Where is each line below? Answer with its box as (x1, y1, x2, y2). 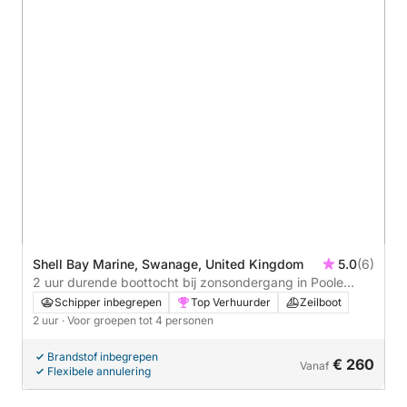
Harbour (33, 292, 81, 308)
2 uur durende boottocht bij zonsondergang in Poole (33, 273, 343, 290)
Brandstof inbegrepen (47, 349, 158, 363)
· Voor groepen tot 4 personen (62, 313, 213, 327)
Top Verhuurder (191, 294, 271, 309)
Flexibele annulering (47, 363, 151, 378)
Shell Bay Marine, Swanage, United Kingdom (33, 255, 303, 272)
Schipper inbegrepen (55, 294, 162, 309)
